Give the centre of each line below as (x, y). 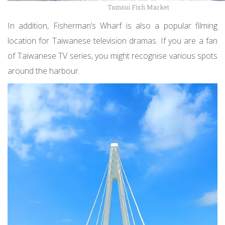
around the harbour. (44, 71)
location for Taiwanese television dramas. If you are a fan (113, 41)
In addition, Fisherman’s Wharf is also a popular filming (113, 26)
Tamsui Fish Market (138, 7)
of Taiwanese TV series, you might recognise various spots (113, 56)
